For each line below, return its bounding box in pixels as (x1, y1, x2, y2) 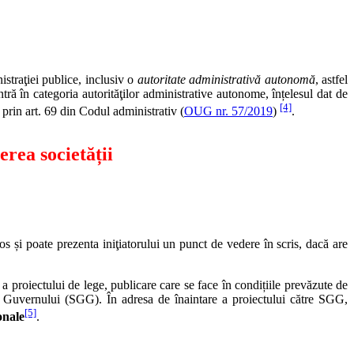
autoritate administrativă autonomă (137, 72, 315, 86)
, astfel (314, 72, 348, 86)
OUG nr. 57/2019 (184, 104, 273, 119)
